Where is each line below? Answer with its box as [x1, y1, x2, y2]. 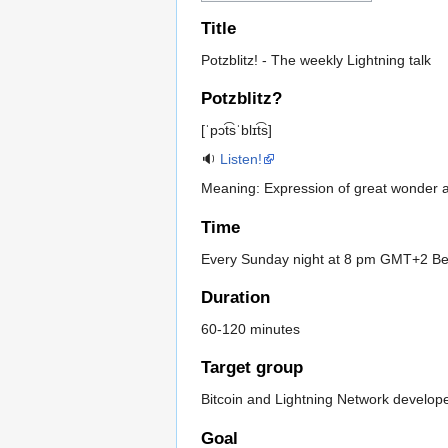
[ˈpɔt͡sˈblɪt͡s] [201, 122, 272, 139]
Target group [201, 358, 303, 378]
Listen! [220, 151, 262, 168]
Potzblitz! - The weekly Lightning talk [201, 51, 431, 68]
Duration [201, 288, 270, 308]
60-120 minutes [201, 321, 300, 338]
